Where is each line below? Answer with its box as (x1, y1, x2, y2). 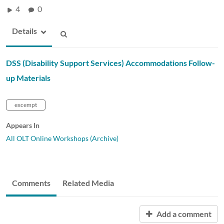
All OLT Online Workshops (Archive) (6, 133, 118, 142)
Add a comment (155, 208, 211, 218)
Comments (12, 177, 50, 187)
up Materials (6, 72, 50, 82)
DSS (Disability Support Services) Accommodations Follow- (6, 57, 215, 67)
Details (12, 25, 37, 35)
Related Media (62, 177, 114, 187)
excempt (14, 100, 37, 108)
